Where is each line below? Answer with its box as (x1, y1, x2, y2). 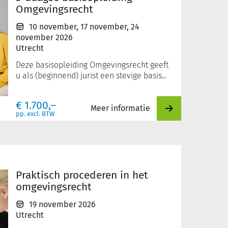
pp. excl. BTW (16, 110, 55, 118)
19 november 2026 (29, 199, 96, 209)
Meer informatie (91, 103, 150, 113)
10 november (29, 22, 76, 32)
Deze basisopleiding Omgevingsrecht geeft (16, 60, 168, 70)
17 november (80, 22, 127, 32)
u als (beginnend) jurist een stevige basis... (16, 71, 166, 80)
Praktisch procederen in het (16, 168, 148, 182)
